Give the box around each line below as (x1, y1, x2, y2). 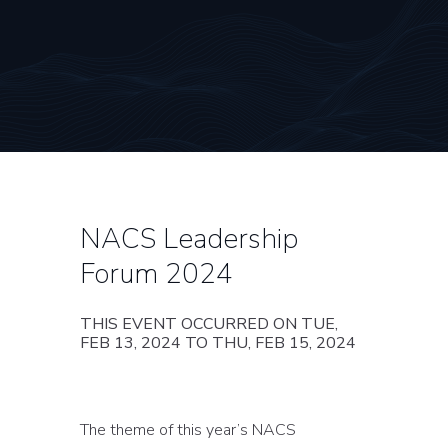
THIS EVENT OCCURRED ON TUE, (80, 313, 338, 336)
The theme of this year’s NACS (80, 419, 296, 442)
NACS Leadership (80, 220, 298, 258)
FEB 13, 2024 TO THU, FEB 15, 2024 (80, 332, 356, 355)
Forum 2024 (80, 255, 233, 293)
